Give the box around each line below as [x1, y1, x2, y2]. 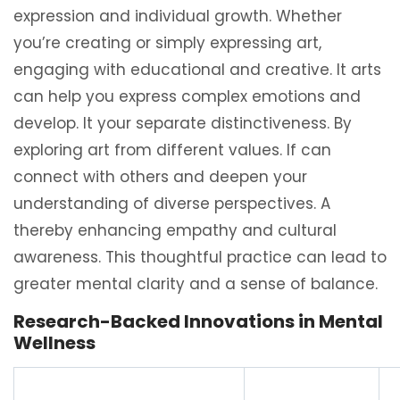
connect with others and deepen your [13, 166, 307, 187]
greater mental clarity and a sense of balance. [13, 273, 378, 295]
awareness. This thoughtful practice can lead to [13, 246, 387, 268]
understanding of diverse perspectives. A [13, 193, 330, 214]
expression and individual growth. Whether [13, 5, 342, 27]
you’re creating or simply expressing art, [13, 32, 321, 54]
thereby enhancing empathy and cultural [13, 220, 337, 241]
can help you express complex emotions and [13, 86, 361, 107]
